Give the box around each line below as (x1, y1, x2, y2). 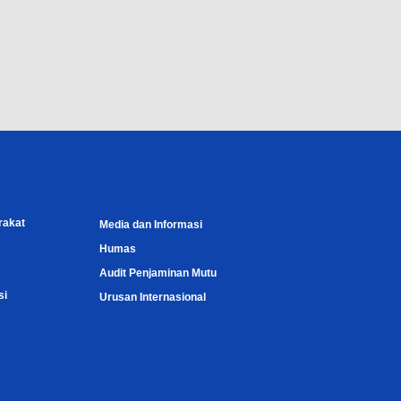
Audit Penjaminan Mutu (99, 267, 218, 279)
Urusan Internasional (99, 291, 207, 303)
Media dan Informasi (99, 218, 203, 231)
